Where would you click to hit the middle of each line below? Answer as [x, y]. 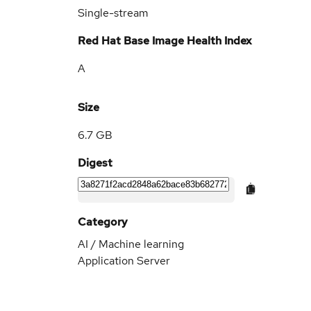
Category [103, 222]
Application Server [124, 261]
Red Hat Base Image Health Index [165, 41]
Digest [95, 163]
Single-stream [113, 13]
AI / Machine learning [131, 244]
